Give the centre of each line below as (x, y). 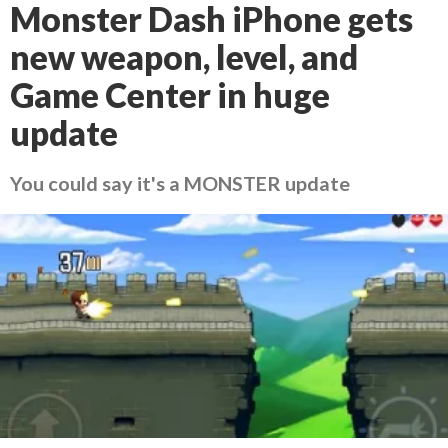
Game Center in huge (170, 95)
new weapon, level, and (184, 57)
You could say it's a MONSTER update (180, 183)
